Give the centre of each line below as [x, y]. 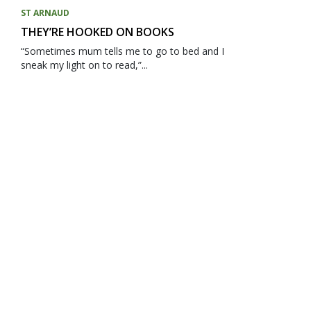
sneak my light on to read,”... [84, 65]
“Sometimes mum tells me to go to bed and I [122, 51]
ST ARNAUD [45, 13]
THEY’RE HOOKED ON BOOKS [97, 32]
